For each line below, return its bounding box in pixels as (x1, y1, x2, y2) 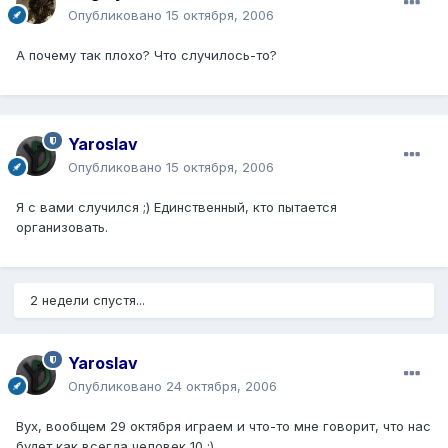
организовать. (16, 218, 108, 235)
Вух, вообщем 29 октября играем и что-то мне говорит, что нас (16, 417, 431, 434)
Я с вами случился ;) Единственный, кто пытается (16, 198, 337, 215)
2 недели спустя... (30, 291, 145, 308)
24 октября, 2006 (166, 377, 277, 394)
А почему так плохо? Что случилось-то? (16, 46, 277, 63)
